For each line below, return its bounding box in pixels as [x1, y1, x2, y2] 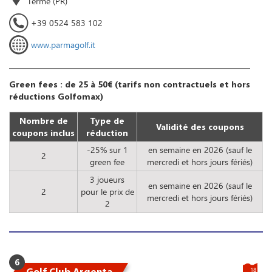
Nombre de [19, 114, 68, 126]
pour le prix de [80, 185, 134, 197]
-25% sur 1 [86, 143, 128, 155]
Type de [90, 114, 124, 126]
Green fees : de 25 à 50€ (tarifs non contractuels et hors [9, 78, 250, 90]
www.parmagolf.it [31, 38, 95, 50]
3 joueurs [90, 173, 124, 185]
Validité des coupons [155, 120, 244, 132]
